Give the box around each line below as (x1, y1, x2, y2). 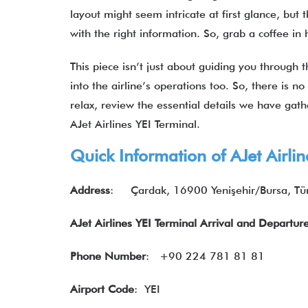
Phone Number (70, 250, 146, 263)
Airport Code (70, 283, 134, 296)
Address (70, 184, 110, 197)
